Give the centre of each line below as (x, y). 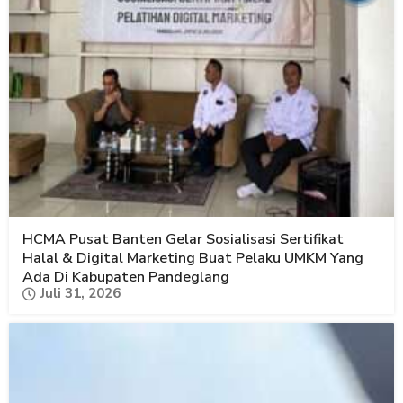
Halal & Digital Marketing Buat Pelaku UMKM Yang (193, 259)
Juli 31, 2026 (81, 294)
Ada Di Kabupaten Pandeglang (126, 278)
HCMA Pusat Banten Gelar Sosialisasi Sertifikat (183, 240)
